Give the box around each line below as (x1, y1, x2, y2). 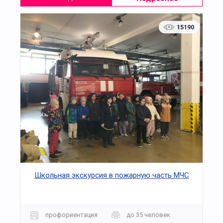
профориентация (45, 211, 98, 219)
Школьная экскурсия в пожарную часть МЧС (34, 171, 189, 180)
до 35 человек (126, 211, 170, 219)
